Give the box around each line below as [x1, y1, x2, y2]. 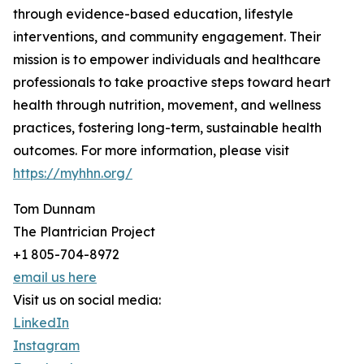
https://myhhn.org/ [13, 165, 132, 182]
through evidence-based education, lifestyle [13, 6, 293, 23]
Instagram [13, 337, 80, 354]
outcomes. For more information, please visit [13, 142, 289, 159]
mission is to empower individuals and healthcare [13, 51, 321, 68]
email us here [13, 269, 97, 286]
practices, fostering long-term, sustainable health [13, 119, 322, 136]
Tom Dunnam [13, 201, 95, 218]
